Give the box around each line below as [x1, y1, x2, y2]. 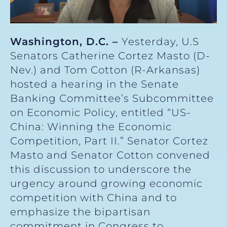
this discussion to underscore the [10, 163, 192, 175]
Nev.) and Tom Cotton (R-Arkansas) [10, 63, 200, 76]
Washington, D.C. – [10, 35, 122, 48]
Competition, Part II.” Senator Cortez [10, 134, 208, 147]
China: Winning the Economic [10, 120, 172, 133]
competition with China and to [10, 191, 177, 204]
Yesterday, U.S [122, 35, 199, 48]
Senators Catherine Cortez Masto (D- [10, 49, 210, 62]
